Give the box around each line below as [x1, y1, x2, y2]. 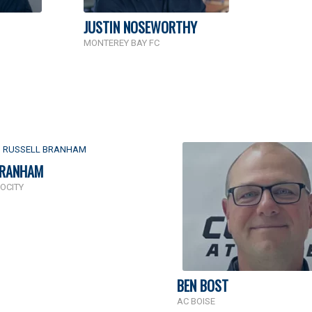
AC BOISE [177, 295, 215, 306]
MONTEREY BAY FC [84, 37, 159, 48]
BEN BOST [177, 274, 228, 296]
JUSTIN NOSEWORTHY [84, 16, 197, 38]
